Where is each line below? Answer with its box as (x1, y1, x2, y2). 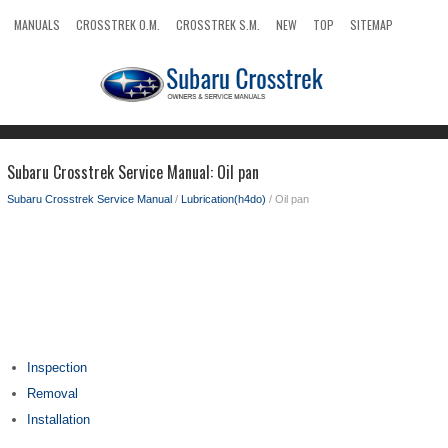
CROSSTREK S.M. (176, 16, 260, 33)
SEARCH (14, 46, 53, 63)
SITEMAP (350, 16, 393, 33)
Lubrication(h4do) (181, 193, 266, 205)
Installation (27, 412, 90, 427)
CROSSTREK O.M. (76, 16, 160, 33)
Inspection (27, 360, 87, 375)
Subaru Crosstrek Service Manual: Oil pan (7, 160, 259, 184)
